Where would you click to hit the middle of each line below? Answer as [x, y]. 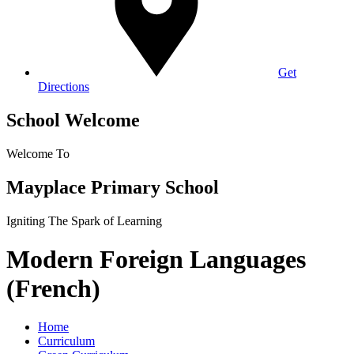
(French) [53, 288]
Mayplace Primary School [113, 187]
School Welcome [73, 120]
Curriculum [66, 341]
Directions [64, 86]
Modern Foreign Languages [156, 259]
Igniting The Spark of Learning [84, 220]
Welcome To [38, 153]
